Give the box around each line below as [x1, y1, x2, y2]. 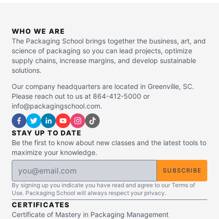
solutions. [12, 66, 42, 75]
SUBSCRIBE [163, 167, 201, 175]
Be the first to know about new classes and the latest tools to [12, 138, 206, 147]
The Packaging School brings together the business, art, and [12, 37, 206, 45]
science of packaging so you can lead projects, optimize [12, 46, 192, 55]
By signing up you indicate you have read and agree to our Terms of [12, 181, 195, 189]
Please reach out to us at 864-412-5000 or [12, 92, 150, 101]
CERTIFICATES [12, 200, 70, 209]
